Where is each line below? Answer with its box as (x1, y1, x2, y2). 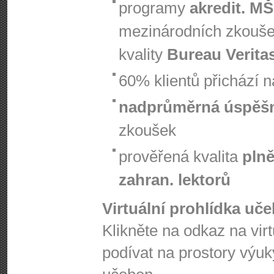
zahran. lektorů (119, 171, 231, 189)
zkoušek (119, 121, 176, 139)
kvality (119, 45, 167, 64)
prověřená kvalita (119, 147, 242, 166)
